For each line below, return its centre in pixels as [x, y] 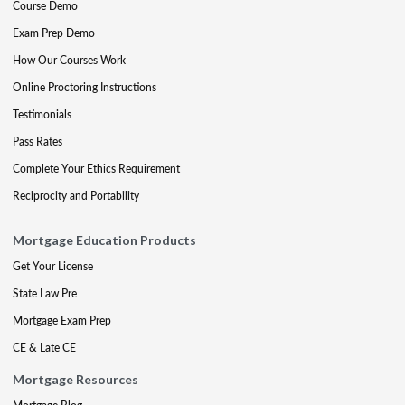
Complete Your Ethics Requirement [96, 168]
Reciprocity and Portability [76, 195]
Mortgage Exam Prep [62, 320]
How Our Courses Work [69, 60]
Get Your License [53, 266]
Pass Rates [38, 141]
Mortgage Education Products [104, 240]
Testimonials [42, 114]
